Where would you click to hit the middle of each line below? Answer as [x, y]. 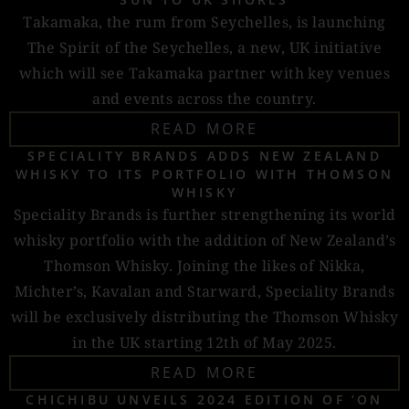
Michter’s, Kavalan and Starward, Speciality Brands [204, 291]
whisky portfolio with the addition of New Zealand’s [204, 240]
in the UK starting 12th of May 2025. [204, 342]
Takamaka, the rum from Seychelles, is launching [204, 22]
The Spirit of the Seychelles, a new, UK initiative [204, 47]
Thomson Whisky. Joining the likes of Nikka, [204, 266]
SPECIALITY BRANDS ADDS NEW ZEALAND [204, 156]
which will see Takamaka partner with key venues [204, 73]
